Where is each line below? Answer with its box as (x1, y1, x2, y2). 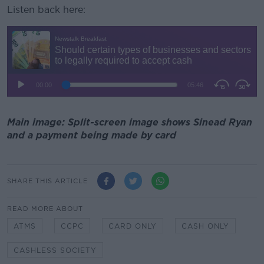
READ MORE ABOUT (7, 204, 83, 213)
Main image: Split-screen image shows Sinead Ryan (7, 116, 252, 128)
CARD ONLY (108, 222, 157, 231)
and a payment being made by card (7, 129, 176, 141)
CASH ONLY (181, 222, 229, 231)
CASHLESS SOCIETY (14, 246, 97, 255)
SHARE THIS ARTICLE (7, 176, 88, 185)
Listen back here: (7, 4, 85, 15)
